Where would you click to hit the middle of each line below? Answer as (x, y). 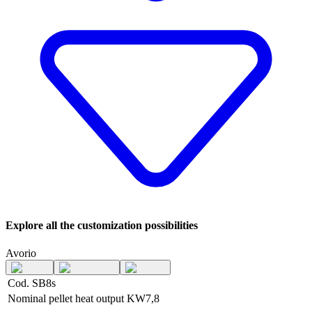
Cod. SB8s (32, 283)
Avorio (21, 253)
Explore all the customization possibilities (102, 226)
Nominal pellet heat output (66, 298)
